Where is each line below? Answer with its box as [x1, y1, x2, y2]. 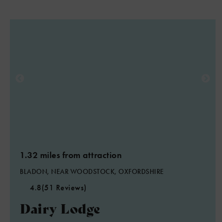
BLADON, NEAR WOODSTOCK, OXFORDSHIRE [20, 167, 164, 176]
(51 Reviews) [41, 182, 87, 193]
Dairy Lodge [20, 199, 101, 217]
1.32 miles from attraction [20, 149, 122, 161]
